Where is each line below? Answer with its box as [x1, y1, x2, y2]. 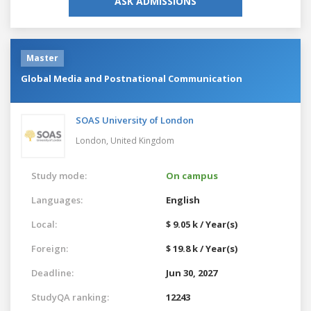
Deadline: [31, 266, 74, 279]
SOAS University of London [76, 113, 194, 126]
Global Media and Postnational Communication [21, 72, 242, 85]
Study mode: [31, 169, 87, 182]
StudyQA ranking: [31, 290, 109, 303]
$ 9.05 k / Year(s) [166, 217, 237, 230]
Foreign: [31, 242, 68, 255]
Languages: [31, 193, 83, 206]
